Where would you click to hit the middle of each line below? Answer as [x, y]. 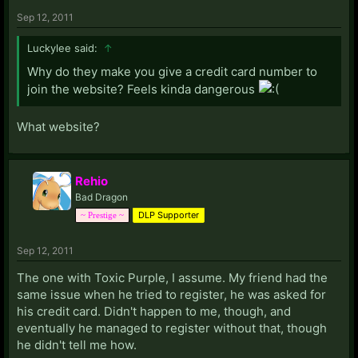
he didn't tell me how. [77, 344]
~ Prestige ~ [102, 215]
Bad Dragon [101, 197]
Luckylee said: [64, 48]
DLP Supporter [169, 215]
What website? [58, 126]
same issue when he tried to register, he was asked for [171, 294]
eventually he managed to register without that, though [172, 328]
